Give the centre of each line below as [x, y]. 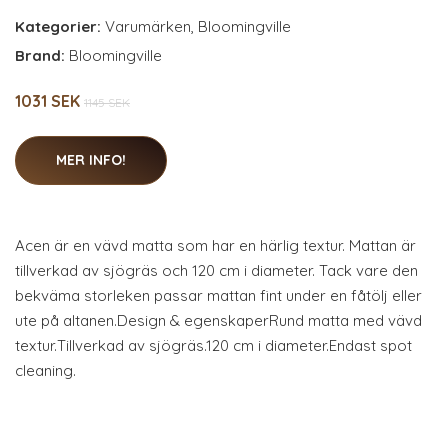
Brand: [42, 56]
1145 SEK [107, 103]
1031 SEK [49, 101]
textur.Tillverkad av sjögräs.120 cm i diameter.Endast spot [213, 346]
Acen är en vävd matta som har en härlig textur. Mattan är [215, 246]
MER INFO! [91, 160]
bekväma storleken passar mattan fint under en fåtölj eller [218, 296]
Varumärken [148, 27]
